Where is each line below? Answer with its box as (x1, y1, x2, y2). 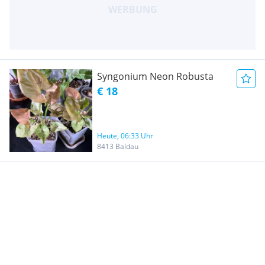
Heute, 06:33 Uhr (97, 130, 153, 141)
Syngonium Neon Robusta (97, 69, 214, 83)
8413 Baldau (97, 141, 138, 151)
